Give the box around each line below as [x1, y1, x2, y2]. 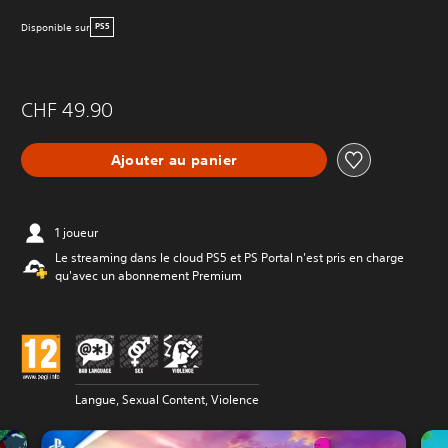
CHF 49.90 [21, 98, 113, 121]
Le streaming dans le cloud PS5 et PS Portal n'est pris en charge [55, 249, 404, 266]
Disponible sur [21, 19, 90, 35]
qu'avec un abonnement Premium [55, 267, 242, 284]
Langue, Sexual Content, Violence [75, 391, 259, 408]
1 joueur [55, 224, 98, 241]
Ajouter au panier [110, 150, 238, 169]
